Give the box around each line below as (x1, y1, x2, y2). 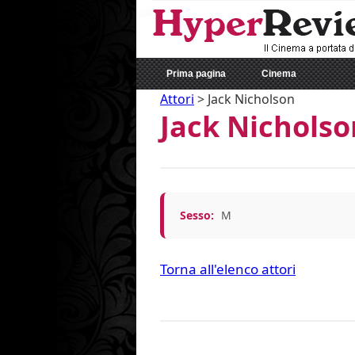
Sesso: (180, 208, 214, 223)
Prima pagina (166, 68, 226, 79)
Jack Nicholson (208, 90, 295, 108)
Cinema (261, 68, 296, 79)
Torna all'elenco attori (160, 260, 296, 278)
